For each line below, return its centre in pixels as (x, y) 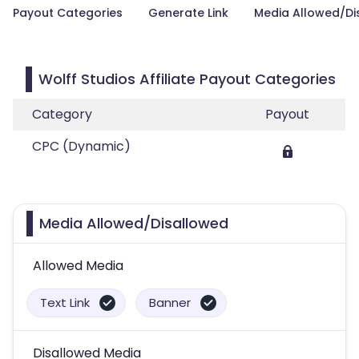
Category (62, 114)
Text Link (65, 303)
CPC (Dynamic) (81, 146)
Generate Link (188, 13)
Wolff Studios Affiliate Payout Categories (187, 79)
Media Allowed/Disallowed (134, 223)
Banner (170, 303)
